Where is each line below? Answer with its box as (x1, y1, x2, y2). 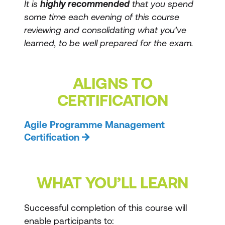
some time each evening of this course (24, 12, 179, 22)
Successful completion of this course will (24, 202, 187, 213)
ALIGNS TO (72, 74, 153, 92)
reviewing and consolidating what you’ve (24, 25, 186, 35)
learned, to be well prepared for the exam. (24, 38, 193, 48)
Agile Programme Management (24, 119, 165, 130)
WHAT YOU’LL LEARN (37, 173, 188, 192)
